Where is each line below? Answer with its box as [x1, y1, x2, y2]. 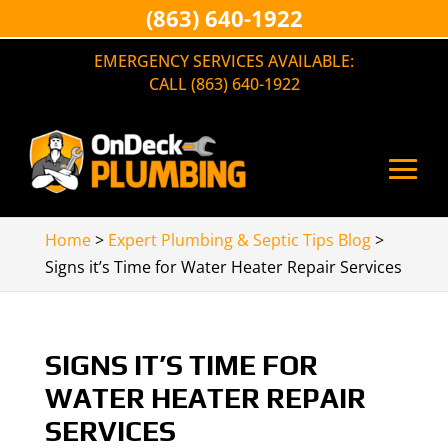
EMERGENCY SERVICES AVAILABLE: [94, 50, 354, 72]
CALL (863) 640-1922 [148, 73, 300, 95]
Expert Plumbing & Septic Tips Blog [107, 229, 371, 251]
